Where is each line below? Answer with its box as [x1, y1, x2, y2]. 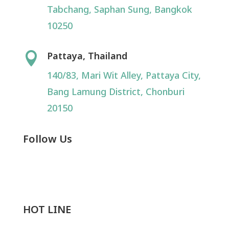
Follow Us [22, 131, 72, 147]
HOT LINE [22, 202, 71, 218]
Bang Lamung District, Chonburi [47, 85, 185, 99]
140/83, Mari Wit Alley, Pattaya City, [47, 68, 201, 83]
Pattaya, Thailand [47, 49, 127, 63]
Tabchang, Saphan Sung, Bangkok [47, 3, 192, 17]
